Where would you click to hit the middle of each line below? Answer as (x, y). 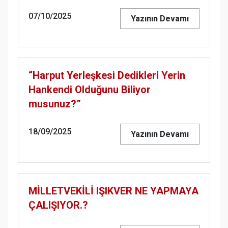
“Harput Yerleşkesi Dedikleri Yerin (107, 75)
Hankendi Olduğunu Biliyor (90, 90)
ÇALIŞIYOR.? (58, 205)
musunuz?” (55, 104)
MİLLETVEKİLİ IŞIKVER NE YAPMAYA (113, 191)
